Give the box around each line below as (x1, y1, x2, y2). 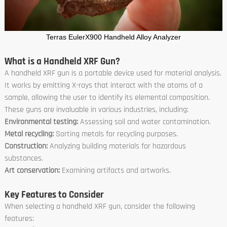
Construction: (4, 140, 50, 152)
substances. (4, 153, 43, 164)
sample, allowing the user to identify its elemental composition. (4, 92, 210, 103)
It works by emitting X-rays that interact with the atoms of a (4, 80, 203, 91)
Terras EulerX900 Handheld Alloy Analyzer (46, 32, 181, 41)
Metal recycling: (4, 128, 56, 139)
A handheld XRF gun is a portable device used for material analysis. (4, 67, 221, 79)
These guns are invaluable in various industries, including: (4, 104, 188, 115)
